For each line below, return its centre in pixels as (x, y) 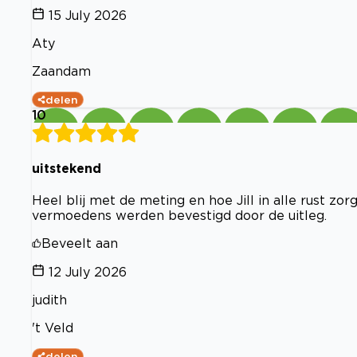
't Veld (53, 328)
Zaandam (61, 71)
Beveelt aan (80, 243)
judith (49, 300)
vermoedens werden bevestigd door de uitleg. (179, 216)
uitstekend (67, 168)
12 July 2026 (88, 272)
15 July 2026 (88, 15)
